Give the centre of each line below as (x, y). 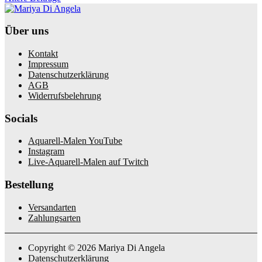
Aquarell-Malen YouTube (75, 141)
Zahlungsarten (54, 218)
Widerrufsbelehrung (65, 95)
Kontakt (43, 53)
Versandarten (52, 207)
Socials (21, 118)
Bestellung (29, 185)
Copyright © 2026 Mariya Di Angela (96, 247)
